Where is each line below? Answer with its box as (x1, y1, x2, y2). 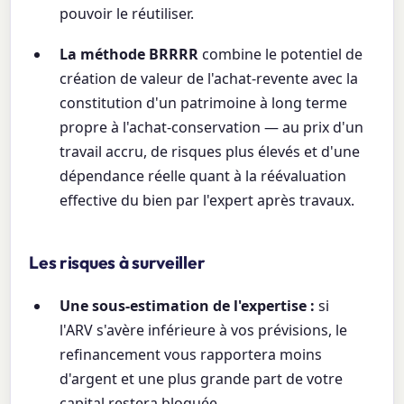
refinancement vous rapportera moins (60, 344, 323, 365)
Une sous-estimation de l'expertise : (60, 296, 316, 317)
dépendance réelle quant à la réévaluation (60, 166, 347, 187)
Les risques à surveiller (29, 252, 206, 274)
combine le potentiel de (198, 44, 363, 65)
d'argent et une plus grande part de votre (60, 369, 344, 390)
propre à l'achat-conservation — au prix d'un (60, 117, 364, 138)
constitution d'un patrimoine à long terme (60, 93, 348, 114)
